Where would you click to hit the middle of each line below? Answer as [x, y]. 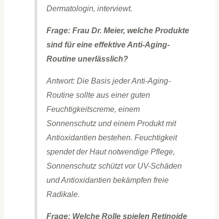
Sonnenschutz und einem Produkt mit [111, 123]
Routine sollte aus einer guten [98, 95]
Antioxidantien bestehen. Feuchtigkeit [111, 138]
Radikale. [63, 194]
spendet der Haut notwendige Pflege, [110, 152]
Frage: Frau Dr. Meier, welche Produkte [118, 31]
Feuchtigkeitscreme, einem [93, 109]
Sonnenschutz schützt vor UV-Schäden [114, 166]
